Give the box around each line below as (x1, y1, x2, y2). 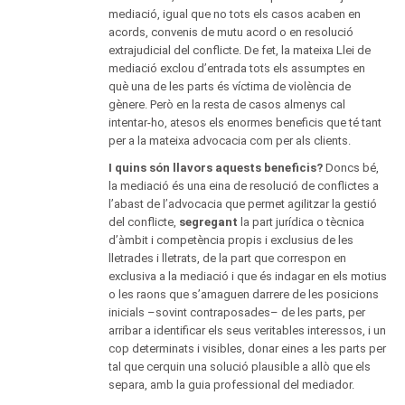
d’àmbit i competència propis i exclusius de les (108, 233, 353, 248)
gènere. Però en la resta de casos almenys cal (108, 98, 345, 112)
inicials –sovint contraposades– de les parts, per (108, 306, 365, 320)
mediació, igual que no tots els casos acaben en (108, 7, 361, 22)
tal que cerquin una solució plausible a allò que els (108, 360, 371, 374)
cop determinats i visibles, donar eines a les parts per (108, 342, 386, 356)
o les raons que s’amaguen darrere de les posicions (108, 287, 379, 302)
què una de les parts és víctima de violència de (108, 80, 351, 94)
